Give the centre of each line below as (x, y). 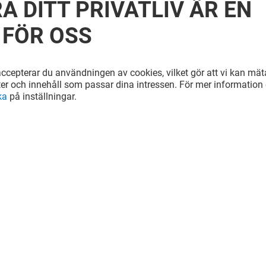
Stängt (139, 148)
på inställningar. (42, 96)
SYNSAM (139, 125)
